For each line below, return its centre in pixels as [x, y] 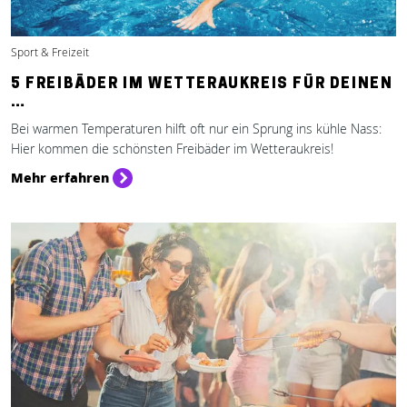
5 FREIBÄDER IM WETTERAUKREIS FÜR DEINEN [202, 84]
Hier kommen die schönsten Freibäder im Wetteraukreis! [172, 149]
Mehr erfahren [60, 177]
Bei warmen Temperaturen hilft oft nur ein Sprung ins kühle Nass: [196, 129]
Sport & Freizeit [50, 52]
